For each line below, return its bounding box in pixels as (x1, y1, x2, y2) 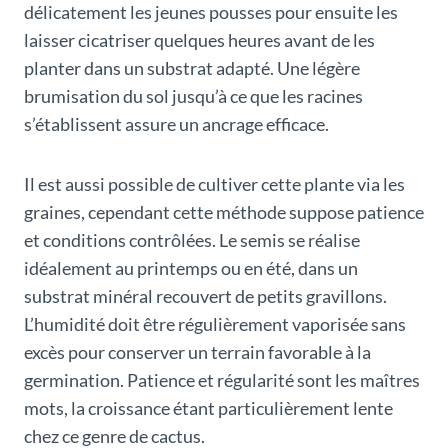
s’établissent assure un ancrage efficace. (24, 113, 329, 136)
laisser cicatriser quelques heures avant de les (24, 29, 375, 52)
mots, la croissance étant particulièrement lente (24, 397, 393, 420)
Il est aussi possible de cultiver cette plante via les (24, 173, 405, 196)
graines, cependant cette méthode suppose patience (24, 201, 424, 224)
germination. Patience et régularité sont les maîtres (24, 369, 420, 392)
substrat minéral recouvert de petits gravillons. (24, 285, 387, 308)
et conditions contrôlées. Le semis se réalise (24, 229, 360, 252)
